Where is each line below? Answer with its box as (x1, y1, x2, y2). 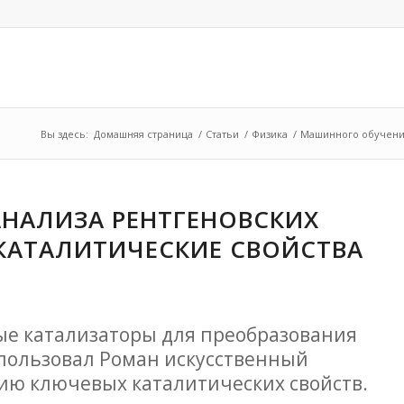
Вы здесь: (41, 127, 88, 141)
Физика (252, 127, 288, 141)
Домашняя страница (94, 127, 193, 141)
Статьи (206, 127, 239, 141)
